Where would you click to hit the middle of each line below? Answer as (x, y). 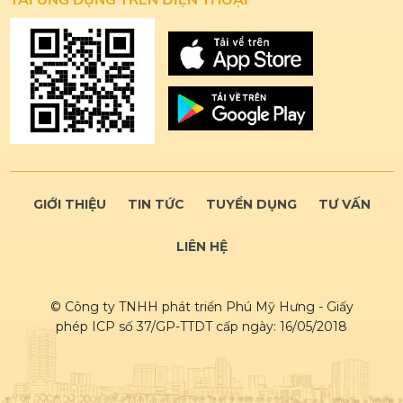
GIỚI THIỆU (69, 204)
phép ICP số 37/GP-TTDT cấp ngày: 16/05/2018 (201, 326)
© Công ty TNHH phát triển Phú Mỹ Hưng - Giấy (201, 306)
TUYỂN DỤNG (251, 204)
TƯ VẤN (344, 204)
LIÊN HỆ (201, 246)
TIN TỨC (156, 204)
